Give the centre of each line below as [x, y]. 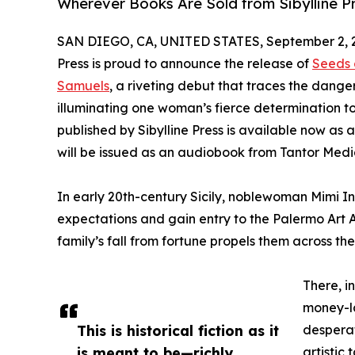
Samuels [83, 85]
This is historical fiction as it [178, 330]
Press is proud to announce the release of [185, 63]
